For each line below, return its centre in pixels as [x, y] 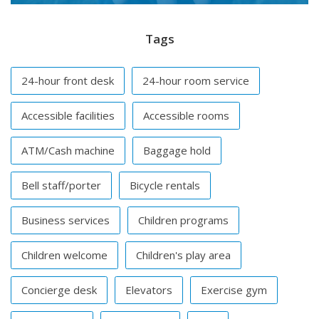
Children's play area [183, 255]
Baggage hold [177, 151]
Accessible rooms [186, 116]
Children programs [183, 220]
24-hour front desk [68, 81]
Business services [66, 220]
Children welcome [64, 255]
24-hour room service [196, 81]
